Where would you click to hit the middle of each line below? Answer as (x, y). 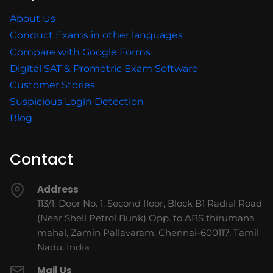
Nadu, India (63, 247)
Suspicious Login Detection (77, 102)
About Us (33, 19)
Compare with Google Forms (80, 52)
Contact (41, 160)
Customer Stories (52, 85)
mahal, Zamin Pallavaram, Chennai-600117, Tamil (148, 233)
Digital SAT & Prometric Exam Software (104, 69)
